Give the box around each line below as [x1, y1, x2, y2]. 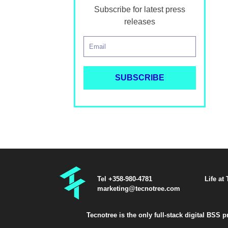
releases [124, 17, 155, 26]
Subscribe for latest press [94, 5, 185, 14]
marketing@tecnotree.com [97, 184, 180, 192]
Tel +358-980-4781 [97, 175, 152, 183]
